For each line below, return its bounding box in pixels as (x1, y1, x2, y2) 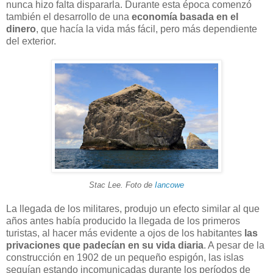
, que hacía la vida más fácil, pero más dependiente (36, 23, 257, 34)
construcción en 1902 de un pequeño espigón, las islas (6, 252, 244, 263)
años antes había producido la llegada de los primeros (6, 215, 240, 226)
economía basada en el (132, 11, 238, 22)
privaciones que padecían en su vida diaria (6, 239, 204, 250)
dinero (6, 23, 36, 34)
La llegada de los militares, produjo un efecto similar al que (6, 203, 260, 214)
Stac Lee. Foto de (89, 180, 155, 190)
